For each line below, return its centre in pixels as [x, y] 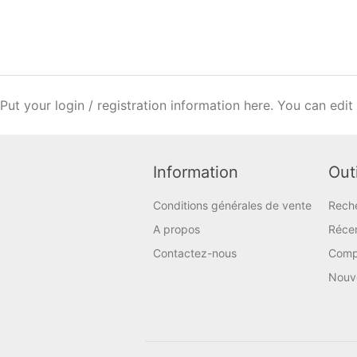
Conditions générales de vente [232, 205]
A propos [177, 229]
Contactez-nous [195, 253]
